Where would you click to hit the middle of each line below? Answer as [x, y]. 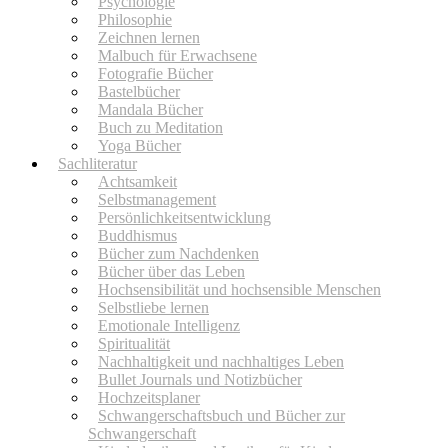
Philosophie [135, 19]
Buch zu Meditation [160, 127]
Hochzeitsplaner [149, 397]
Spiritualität [134, 343]
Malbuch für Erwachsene [177, 55]
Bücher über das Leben [171, 271]
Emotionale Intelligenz [169, 325]
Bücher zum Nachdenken [178, 253]
